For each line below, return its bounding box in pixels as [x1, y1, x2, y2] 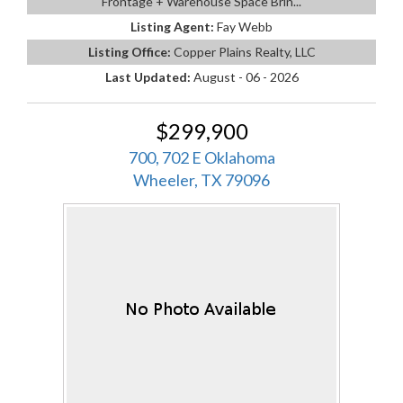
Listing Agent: [130, 18, 217, 34]
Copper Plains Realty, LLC [173, 43, 316, 59]
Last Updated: [104, 68, 193, 85]
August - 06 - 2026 [193, 68, 299, 85]
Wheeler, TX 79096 [133, 169, 270, 190]
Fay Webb [217, 18, 273, 34]
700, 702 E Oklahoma [128, 147, 275, 167]
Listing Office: [87, 43, 174, 59]
